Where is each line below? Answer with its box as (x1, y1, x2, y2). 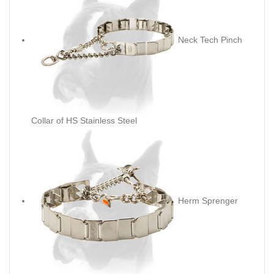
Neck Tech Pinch (178, 34, 242, 45)
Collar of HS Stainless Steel (31, 115, 137, 125)
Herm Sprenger (178, 195, 238, 206)
